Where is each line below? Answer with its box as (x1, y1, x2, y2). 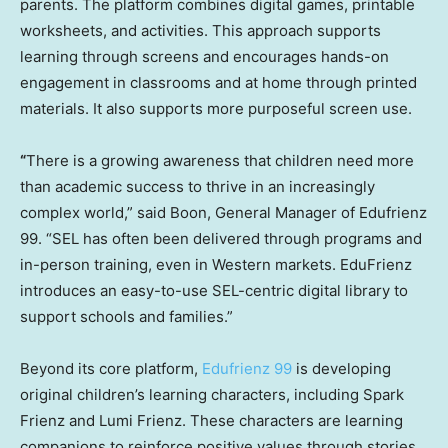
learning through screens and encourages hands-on (20, 47, 389, 67)
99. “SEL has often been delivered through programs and (20, 229, 422, 249)
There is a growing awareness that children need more (26, 151, 414, 171)
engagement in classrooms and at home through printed (20, 73, 417, 93)
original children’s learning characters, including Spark (20, 385, 404, 405)
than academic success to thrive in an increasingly (20, 177, 375, 197)
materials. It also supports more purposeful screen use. (20, 99, 412, 119)
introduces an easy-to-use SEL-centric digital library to (20, 281, 408, 301)
